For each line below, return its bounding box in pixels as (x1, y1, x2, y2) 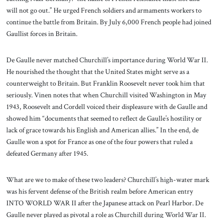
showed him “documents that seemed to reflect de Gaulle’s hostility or (6, 113, 202, 124)
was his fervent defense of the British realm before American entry (6, 186, 193, 196)
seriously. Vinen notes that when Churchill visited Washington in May (6, 90, 206, 100)
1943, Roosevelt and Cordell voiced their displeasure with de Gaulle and (6, 102, 207, 112)
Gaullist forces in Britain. (6, 29, 77, 39)
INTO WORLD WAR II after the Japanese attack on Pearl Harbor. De (6, 198, 203, 208)
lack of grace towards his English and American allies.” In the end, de (6, 125, 199, 135)
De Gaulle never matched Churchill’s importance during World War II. (6, 55, 208, 65)
